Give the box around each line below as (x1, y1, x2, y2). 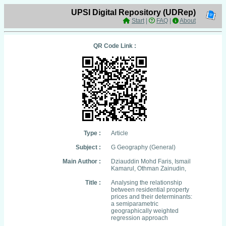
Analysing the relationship (111, 179, 182, 186)
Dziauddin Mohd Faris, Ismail (111, 158, 191, 165)
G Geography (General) (111, 144, 176, 151)
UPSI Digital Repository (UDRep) (71, 8, 196, 17)
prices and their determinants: (111, 193, 192, 200)
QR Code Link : (93, 42, 136, 49)
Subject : (76, 144, 101, 151)
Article (111, 130, 128, 137)
